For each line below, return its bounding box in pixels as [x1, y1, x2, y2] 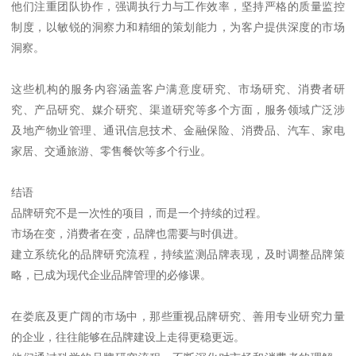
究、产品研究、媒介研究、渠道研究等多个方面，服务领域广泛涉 [11, 103, 345, 116]
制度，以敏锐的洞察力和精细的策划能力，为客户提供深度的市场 [11, 20, 345, 33]
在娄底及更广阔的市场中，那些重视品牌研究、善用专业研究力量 [11, 309, 345, 323]
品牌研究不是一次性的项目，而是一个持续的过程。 [11, 206, 268, 219]
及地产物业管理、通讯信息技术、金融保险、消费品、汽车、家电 [11, 123, 345, 137]
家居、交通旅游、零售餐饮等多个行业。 [11, 144, 212, 157]
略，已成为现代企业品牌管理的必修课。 [11, 268, 212, 281]
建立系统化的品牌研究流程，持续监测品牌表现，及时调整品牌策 [11, 247, 345, 261]
